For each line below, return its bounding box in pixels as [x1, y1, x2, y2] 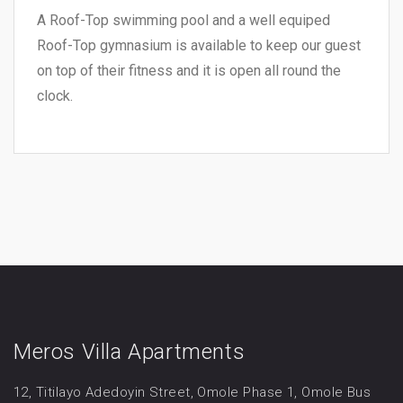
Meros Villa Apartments [13, 339, 246, 364]
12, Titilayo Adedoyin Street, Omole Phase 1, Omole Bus [13, 384, 372, 400]
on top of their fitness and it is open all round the [37, 62, 341, 79]
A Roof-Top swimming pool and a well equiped [37, 12, 330, 29]
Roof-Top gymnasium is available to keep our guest [37, 37, 361, 54]
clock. [37, 87, 73, 104]
